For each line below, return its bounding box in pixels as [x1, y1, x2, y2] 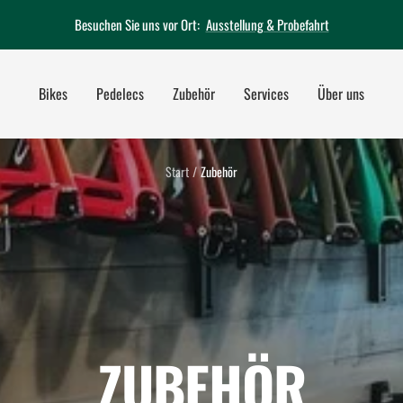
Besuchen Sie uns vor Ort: [74, 14, 202, 34]
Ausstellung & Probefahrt [205, 14, 329, 34]
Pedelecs [96, 82, 144, 104]
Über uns [318, 82, 364, 104]
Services [244, 82, 289, 104]
